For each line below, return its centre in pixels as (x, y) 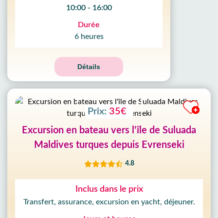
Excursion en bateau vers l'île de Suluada (109, 130)
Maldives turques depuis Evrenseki (109, 145)
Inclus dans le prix (109, 189)
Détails (89, 67)
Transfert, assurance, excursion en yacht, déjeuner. (109, 202)
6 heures (89, 36)
